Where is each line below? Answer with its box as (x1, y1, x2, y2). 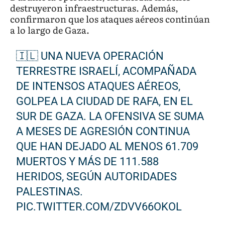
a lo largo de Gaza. (10, 23, 89, 37)
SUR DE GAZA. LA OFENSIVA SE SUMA (16, 109, 204, 123)
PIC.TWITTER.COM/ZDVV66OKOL (16, 200, 182, 213)
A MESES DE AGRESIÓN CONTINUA (16, 125, 190, 138)
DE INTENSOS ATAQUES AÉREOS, (16, 79, 181, 92)
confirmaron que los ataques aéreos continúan (10, 12, 210, 26)
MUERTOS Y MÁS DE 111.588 (16, 155, 159, 168)
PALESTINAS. (16, 185, 83, 198)
